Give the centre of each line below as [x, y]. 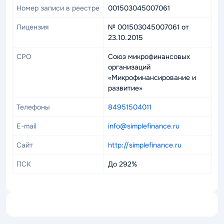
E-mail [26, 126]
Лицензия [32, 27]
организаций [129, 67]
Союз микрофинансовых [149, 56]
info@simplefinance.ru [144, 126]
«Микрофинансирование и [152, 77]
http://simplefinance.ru [145, 145]
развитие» [125, 88]
